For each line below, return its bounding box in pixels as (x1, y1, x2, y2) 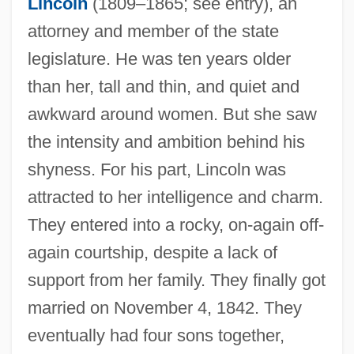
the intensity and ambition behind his (27, 131, 305, 152)
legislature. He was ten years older (27, 48, 291, 69)
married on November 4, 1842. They (27, 297, 302, 318)
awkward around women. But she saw (27, 104, 317, 124)
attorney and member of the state (27, 21, 279, 41)
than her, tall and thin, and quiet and (27, 76, 299, 96)
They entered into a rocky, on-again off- (27, 214, 324, 235)
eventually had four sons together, (27, 325, 284, 345)
